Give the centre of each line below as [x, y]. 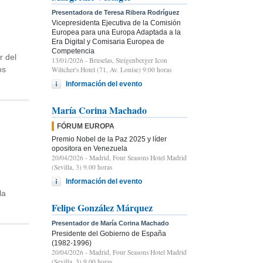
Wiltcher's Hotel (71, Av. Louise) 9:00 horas [112, 69]
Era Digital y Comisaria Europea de [108, 41]
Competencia [73, 51]
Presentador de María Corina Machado [110, 223]
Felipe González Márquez [102, 207]
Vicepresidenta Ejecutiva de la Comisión [116, 23]
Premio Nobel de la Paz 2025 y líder [109, 139]
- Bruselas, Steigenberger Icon [125, 60]
